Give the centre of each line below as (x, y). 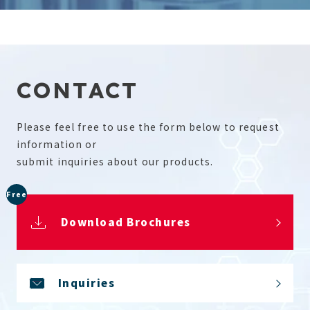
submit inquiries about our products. (115, 162)
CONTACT (77, 90)
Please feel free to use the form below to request (148, 127)
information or (57, 144)
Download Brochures (126, 222)
